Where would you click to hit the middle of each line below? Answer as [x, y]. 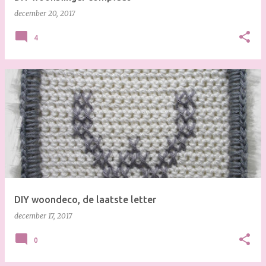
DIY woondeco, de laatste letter [85, 199]
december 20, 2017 [45, 13]
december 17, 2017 [43, 216]
